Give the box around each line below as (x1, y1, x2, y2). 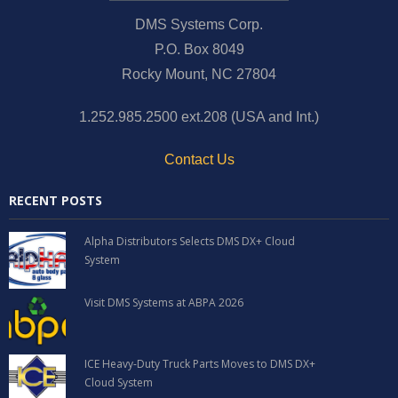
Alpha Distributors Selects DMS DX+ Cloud (84, 233, 296, 249)
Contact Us (163, 151, 235, 167)
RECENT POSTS (9, 191, 102, 209)
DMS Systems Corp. (135, 16, 263, 32)
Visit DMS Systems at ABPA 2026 (84, 294, 244, 310)
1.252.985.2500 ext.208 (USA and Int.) (79, 108, 319, 124)
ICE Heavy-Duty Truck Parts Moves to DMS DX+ (84, 355, 316, 371)
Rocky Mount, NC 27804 (122, 66, 276, 82)
